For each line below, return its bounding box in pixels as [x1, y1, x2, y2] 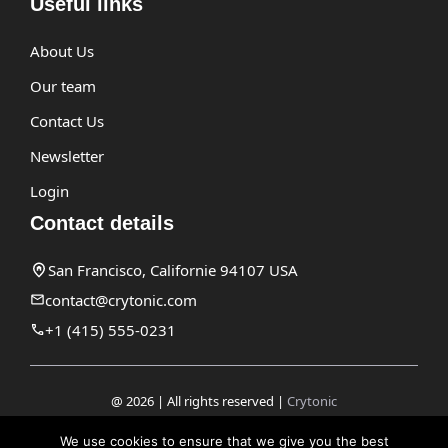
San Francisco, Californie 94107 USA [48, 259, 298, 280]
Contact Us [30, 110, 104, 131]
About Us [30, 40, 94, 61]
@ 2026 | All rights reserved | [111, 391, 287, 410]
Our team [30, 75, 96, 96]
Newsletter [30, 145, 104, 166]
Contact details [30, 211, 174, 234]
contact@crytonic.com [45, 289, 197, 310]
